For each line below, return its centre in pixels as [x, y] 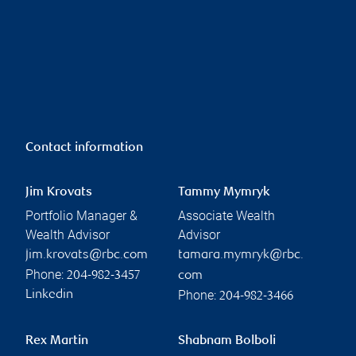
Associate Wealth [226, 215]
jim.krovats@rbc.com [87, 255]
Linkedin [49, 295]
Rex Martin [57, 341]
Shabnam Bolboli [227, 341]
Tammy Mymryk [224, 192]
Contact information [84, 148]
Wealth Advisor [68, 234]
